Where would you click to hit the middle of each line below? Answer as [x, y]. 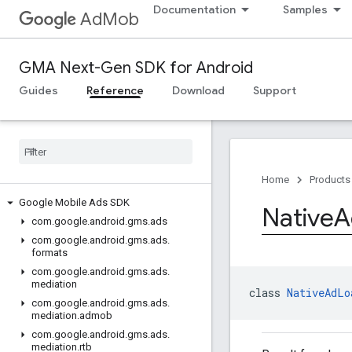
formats [49, 253]
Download [198, 90]
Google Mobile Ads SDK [74, 202]
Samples [305, 9]
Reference [115, 90]
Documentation [194, 9]
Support [275, 90]
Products [330, 180]
